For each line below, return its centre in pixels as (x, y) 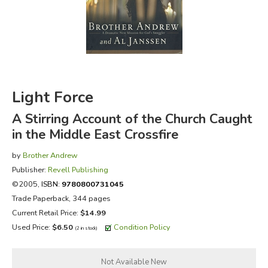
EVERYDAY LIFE (54, 54)
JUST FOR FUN (51, 84)
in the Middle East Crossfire (95, 134)
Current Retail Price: (46, 212)
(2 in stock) (86, 228)
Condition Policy (142, 227)
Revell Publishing (78, 169)
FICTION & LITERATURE (71, 24)
